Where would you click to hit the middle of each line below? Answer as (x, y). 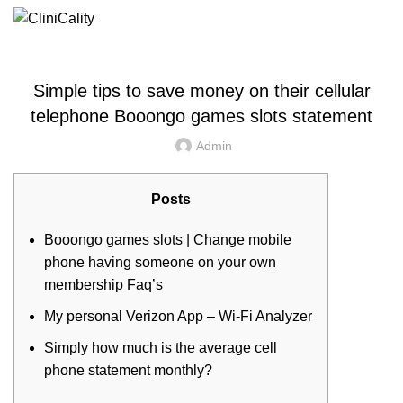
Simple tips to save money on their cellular (201, 91)
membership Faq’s (103, 285)
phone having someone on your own (160, 262)
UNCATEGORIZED (201, 47)
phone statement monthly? (128, 370)
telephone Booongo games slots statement (201, 116)
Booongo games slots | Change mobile (168, 240)
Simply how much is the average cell (161, 348)
